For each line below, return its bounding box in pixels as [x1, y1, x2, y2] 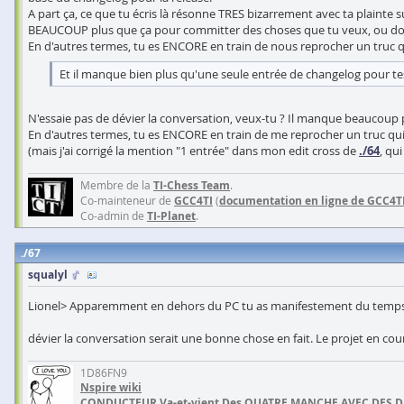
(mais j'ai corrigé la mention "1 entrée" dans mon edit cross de [28, 142, 359, 159]
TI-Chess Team [153, 178, 230, 193]
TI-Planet [147, 208, 196, 224]
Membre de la [80, 178, 153, 192]
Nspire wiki [80, 380, 142, 395]
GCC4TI [174, 193, 213, 208]
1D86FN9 [80, 365, 127, 380]
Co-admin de [80, 208, 147, 223]
